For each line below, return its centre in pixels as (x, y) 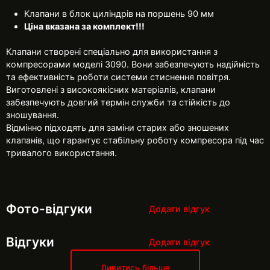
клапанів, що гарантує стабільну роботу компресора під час (135, 140)
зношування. (33, 115)
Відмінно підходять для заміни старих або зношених (118, 127)
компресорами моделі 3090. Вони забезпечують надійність (133, 64)
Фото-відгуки (49, 209)
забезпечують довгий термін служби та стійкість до (118, 102)
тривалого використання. (61, 153)
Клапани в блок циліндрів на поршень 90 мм (119, 14)
